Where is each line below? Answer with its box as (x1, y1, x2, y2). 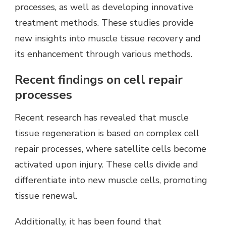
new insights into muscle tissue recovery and (15, 32, 201, 44)
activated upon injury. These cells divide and (15, 158, 198, 171)
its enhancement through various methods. (15, 47, 192, 60)
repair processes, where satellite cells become (15, 143, 206, 155)
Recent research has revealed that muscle (15, 111, 189, 124)
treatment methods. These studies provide (15, 16, 194, 29)
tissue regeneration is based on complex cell (15, 127, 199, 140)
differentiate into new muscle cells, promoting (15, 174, 207, 187)
